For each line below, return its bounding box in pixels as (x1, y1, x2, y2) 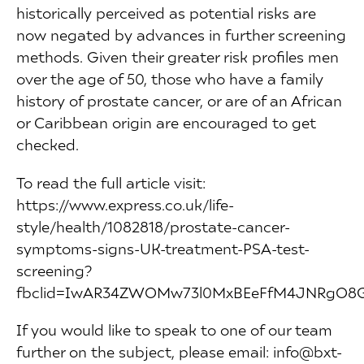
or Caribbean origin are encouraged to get (16, 113, 316, 132)
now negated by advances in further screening (16, 25, 346, 45)
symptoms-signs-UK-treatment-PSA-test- (16, 238, 310, 258)
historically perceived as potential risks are (16, 3, 316, 23)
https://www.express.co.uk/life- (16, 194, 234, 214)
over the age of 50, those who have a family (16, 69, 323, 89)
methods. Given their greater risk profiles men (16, 47, 339, 67)
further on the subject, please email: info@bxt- (16, 341, 342, 361)
